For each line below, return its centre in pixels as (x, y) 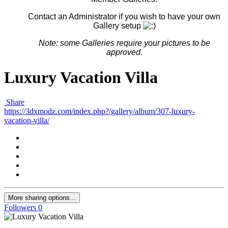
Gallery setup (118, 26)
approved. (124, 52)
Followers (20, 208)
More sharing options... (42, 198)
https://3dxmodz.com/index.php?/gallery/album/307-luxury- (99, 111)
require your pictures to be (162, 43)
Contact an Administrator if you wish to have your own (124, 17)
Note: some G (63, 43)
